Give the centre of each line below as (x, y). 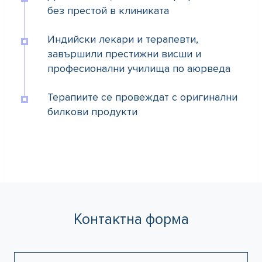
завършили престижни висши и (124, 54)
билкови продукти (92, 112)
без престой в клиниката (108, 11)
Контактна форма (131, 220)
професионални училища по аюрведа (139, 69)
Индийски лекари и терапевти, (123, 39)
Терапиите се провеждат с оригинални (142, 97)
